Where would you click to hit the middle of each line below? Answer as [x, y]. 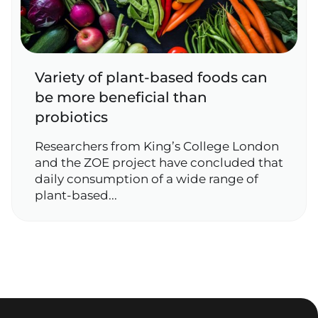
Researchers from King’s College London [157, 146]
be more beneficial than [121, 97]
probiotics [71, 117]
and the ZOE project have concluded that [159, 163]
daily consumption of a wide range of [147, 179]
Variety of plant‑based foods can [151, 77]
